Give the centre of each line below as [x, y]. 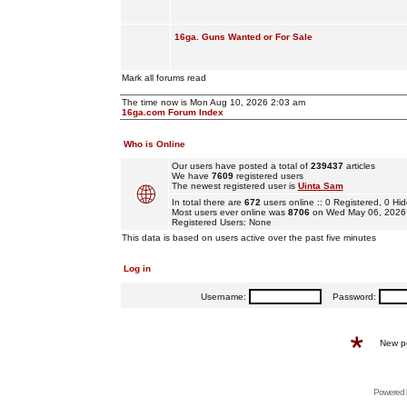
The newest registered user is [234, 186]
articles [359, 166]
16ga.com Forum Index [172, 112]
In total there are [208, 202]
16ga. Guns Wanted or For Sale [243, 37]
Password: [350, 297]
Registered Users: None [221, 222]
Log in [137, 268]
